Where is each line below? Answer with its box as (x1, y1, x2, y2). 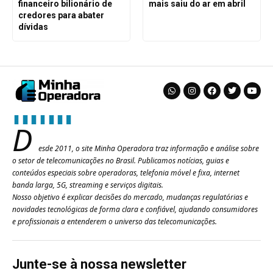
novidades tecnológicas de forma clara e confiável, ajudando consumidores (12, 204, 258, 215)
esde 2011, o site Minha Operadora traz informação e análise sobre (38, 143, 259, 154)
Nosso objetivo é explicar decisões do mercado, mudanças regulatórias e (12, 192, 248, 203)
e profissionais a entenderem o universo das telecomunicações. (12, 216, 217, 227)
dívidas (18, 21, 48, 32)
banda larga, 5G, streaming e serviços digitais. (12, 180, 163, 191)
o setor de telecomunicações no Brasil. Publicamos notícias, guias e (12, 155, 229, 166)
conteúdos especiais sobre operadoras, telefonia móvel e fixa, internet (12, 168, 239, 179)
